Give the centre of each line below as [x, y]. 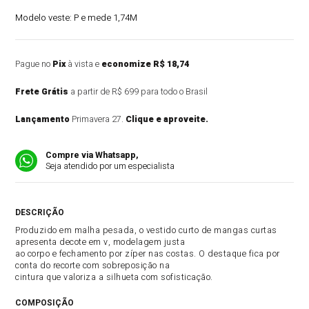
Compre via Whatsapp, [92, 155]
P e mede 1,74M [106, 18]
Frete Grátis [42, 92]
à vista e [84, 64]
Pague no [34, 64]
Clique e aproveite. [167, 119]
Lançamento [43, 119]
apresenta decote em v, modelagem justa [100, 242]
